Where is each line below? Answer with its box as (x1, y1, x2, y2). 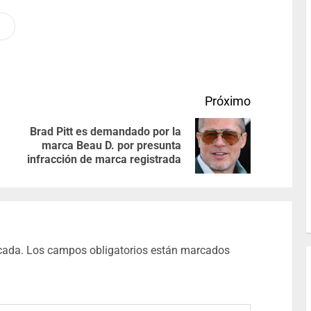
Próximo (204, 94, 251, 109)
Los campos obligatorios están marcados (26, 244, 230, 258)
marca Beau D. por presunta (41, 139, 181, 153)
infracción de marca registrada (26, 153, 181, 167)
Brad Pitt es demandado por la (29, 125, 181, 139)
